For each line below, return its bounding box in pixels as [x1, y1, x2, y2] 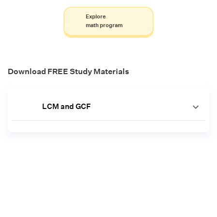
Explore [85, 13, 106, 20]
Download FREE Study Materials [8, 66, 129, 76]
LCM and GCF [42, 101, 91, 111]
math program [85, 21, 123, 29]
